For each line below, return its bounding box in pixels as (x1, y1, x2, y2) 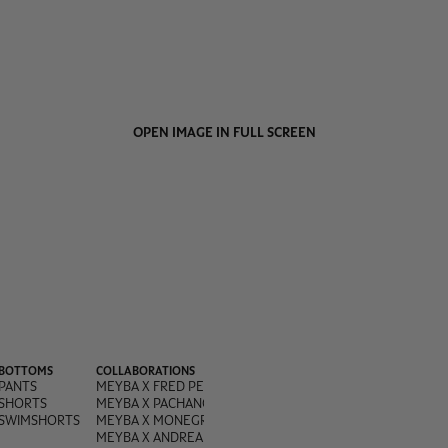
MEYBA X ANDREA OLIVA (95, 427, 241, 446)
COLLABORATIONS (95, 362, 195, 379)
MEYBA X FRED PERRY (95, 376, 228, 395)
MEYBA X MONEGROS (95, 410, 225, 429)
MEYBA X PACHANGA (95, 393, 219, 412)
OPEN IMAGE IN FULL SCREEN (132, 122, 316, 141)
